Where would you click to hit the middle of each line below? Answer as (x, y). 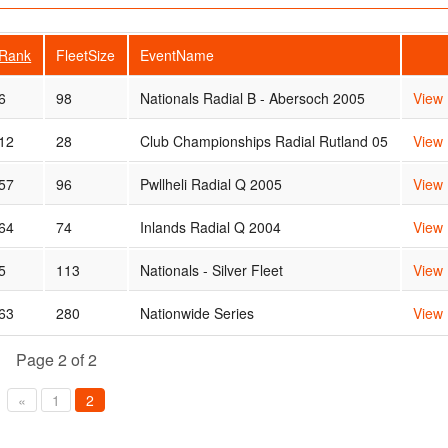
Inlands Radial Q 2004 (211, 226)
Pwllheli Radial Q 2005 (211, 183)
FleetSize (86, 54)
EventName (177, 54)
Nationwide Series (197, 312)
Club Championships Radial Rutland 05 (264, 140)
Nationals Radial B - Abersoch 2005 (253, 97)
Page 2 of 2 (56, 359)
